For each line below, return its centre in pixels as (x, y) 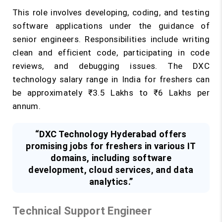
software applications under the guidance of (111, 26)
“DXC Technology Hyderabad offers (111, 134)
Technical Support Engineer (82, 211)
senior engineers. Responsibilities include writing (111, 39)
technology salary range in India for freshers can (111, 79)
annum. (27, 106)
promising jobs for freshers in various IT (111, 146)
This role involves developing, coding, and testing (111, 12)
